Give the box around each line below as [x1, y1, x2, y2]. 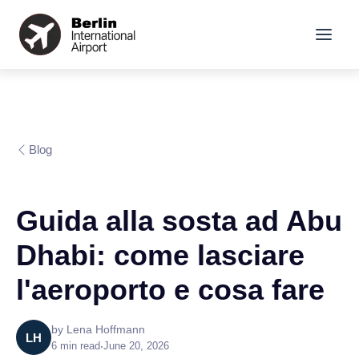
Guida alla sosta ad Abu [16, 204, 342, 237]
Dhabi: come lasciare [16, 239, 305, 272]
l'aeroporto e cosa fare [16, 273, 325, 306]
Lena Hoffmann [67, 322, 145, 336]
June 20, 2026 [103, 339, 169, 352]
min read [57, 339, 100, 352]
